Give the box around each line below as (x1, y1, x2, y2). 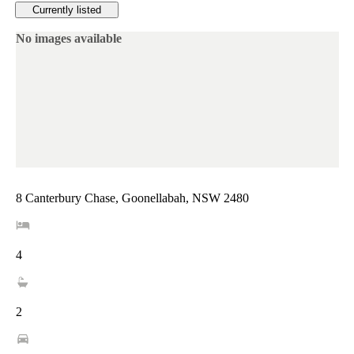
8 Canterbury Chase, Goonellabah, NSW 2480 (15, 190, 249, 205)
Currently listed (32, 4, 101, 17)
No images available (15, 32, 122, 46)
